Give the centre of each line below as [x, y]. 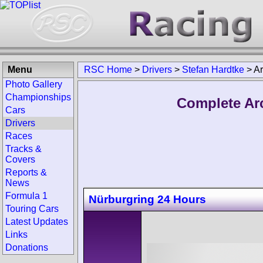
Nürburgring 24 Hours [147, 199]
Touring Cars [32, 209]
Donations [27, 247]
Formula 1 [26, 196]
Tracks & [23, 149]
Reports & [26, 172]
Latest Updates [37, 222]
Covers [20, 159]
